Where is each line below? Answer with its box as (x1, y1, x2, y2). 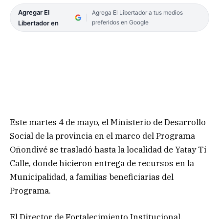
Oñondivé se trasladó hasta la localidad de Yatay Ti (10, 144, 206, 155)
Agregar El (18, 8, 49, 17)
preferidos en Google (91, 19, 149, 26)
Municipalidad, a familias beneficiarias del (10, 172, 174, 183)
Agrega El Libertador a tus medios (91, 9, 183, 17)
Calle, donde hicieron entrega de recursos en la (10, 158, 194, 169)
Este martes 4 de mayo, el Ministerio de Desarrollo (10, 117, 206, 128)
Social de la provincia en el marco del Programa (10, 131, 195, 142)
